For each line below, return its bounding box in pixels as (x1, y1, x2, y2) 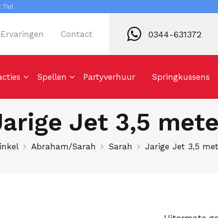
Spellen (37, 72, 67, 82)
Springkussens (152, 72, 210, 82)
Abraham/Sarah (31, 141, 96, 151)
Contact (61, 29, 92, 39)
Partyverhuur (83, 72, 135, 82)
